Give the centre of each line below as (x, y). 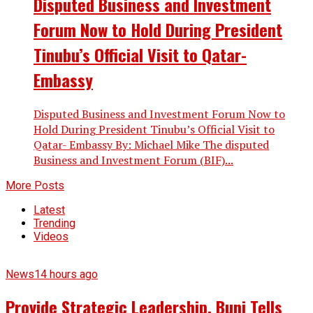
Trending (54, 223)
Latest (49, 210)
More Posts (35, 185)
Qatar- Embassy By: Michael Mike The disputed (151, 144)
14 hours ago (66, 274)
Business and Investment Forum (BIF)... (133, 160)
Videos (51, 236)
